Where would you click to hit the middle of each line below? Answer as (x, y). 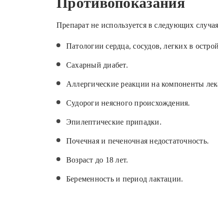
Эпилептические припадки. (114, 122)
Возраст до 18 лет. (97, 160)
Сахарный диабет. (97, 65)
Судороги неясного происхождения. (128, 103)
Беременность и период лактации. (125, 179)
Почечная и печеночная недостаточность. (138, 141)
